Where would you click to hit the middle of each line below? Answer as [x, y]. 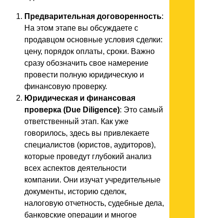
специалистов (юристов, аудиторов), [90, 145]
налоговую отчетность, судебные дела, [94, 203]
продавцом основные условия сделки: [93, 40]
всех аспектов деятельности [75, 168]
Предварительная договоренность [93, 16]
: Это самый [141, 110]
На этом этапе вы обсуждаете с [81, 28]
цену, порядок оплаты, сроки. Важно [90, 51]
